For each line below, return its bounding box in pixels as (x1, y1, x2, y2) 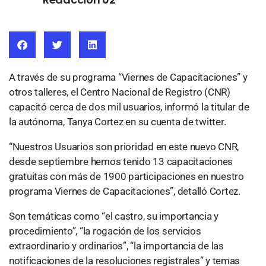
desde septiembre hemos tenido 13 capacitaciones (9, 156, 233, 167)
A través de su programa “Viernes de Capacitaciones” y (9, 71, 248, 83)
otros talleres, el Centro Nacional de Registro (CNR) (9, 86, 230, 98)
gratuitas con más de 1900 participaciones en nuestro (9, 170, 244, 182)
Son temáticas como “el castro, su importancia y (9, 210, 219, 222)
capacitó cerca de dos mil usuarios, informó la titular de (9, 101, 249, 113)
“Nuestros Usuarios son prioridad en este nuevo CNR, (9, 141, 239, 153)
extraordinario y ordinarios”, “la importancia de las (9, 240, 224, 252)
